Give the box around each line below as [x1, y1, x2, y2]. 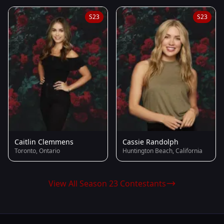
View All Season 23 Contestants [48, 178, 166, 189]
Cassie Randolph [122, 137, 178, 147]
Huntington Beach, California [122, 146, 202, 155]
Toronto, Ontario [14, 146, 60, 155]
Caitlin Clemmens [14, 137, 73, 147]
